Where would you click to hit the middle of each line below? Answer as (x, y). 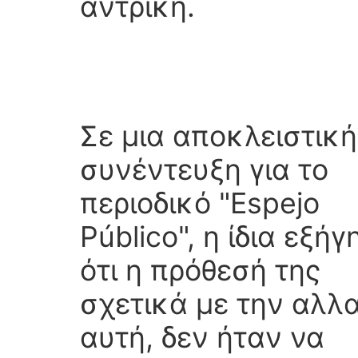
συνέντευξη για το (204, 170)
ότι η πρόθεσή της (200, 270)
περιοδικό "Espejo (200, 203)
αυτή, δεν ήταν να (202, 338)
